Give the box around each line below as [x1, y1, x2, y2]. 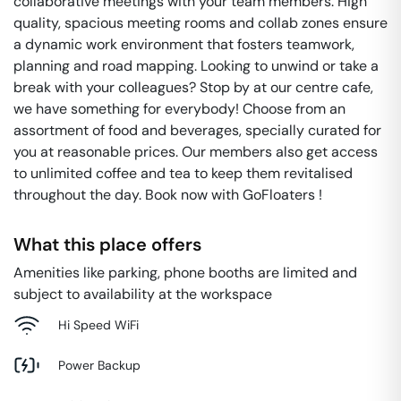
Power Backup [58, 356, 141, 373]
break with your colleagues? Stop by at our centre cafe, [13, 78, 373, 97]
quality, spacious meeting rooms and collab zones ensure [13, 13, 388, 32]
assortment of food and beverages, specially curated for [13, 121, 381, 140]
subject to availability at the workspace [13, 285, 272, 303]
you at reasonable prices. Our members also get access [13, 142, 378, 161]
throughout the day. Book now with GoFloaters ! [13, 185, 322, 204]
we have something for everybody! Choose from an [13, 99, 346, 118]
